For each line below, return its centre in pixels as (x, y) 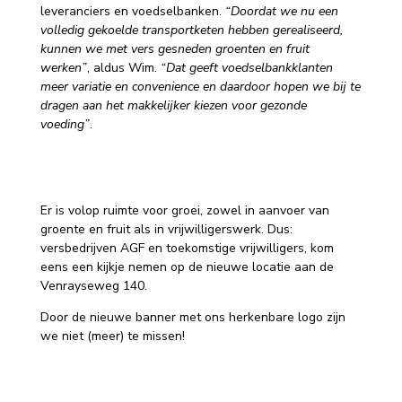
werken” (63, 68)
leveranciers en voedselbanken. (132, 12)
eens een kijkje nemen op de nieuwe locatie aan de (187, 267)
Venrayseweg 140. (93, 286)
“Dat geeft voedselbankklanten (246, 68)
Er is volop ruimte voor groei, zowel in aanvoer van (184, 211)
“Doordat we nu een (281, 12)
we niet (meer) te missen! (112, 336)
